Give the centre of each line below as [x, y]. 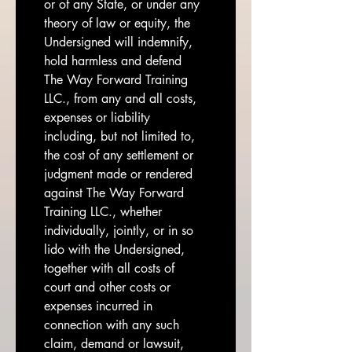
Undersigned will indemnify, [118, 42]
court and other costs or [107, 287]
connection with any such [112, 325]
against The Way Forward [114, 193]
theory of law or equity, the [117, 23]
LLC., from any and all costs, [120, 99]
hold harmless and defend [113, 61]
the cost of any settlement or [119, 155]
